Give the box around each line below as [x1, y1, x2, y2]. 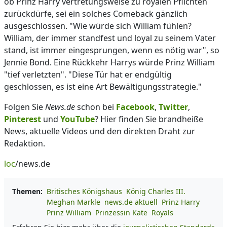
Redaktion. [4, 138, 45, 149]
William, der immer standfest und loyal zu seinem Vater [4, 32, 216, 44]
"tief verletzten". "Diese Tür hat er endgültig [4, 69, 172, 80]
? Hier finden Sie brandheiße [95, 113, 203, 125]
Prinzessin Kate [95, 208, 147, 217]
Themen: [12, 186, 43, 196]
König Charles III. [126, 186, 185, 196]
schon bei [75, 101, 116, 112]
